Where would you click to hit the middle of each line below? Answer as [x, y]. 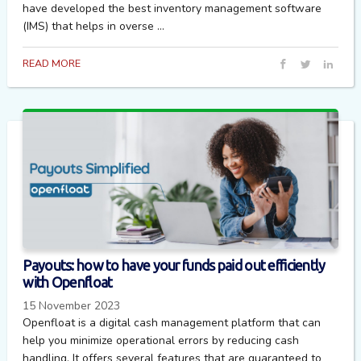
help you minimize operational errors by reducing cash [161, 341]
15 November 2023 [72, 306]
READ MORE [52, 64]
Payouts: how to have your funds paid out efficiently [174, 265]
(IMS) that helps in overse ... [94, 26]
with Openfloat [68, 282]
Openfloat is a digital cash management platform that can [172, 323]
